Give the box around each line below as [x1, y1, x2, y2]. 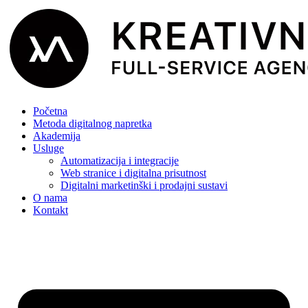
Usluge [33, 142, 64, 154]
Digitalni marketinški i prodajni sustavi [60, 179, 228, 191]
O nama [33, 192, 67, 203]
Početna [33, 105, 67, 117]
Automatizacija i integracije [60, 155, 179, 166]
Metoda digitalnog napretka [33, 118, 152, 129]
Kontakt [33, 204, 68, 216]
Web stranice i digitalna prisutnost [60, 167, 206, 179]
